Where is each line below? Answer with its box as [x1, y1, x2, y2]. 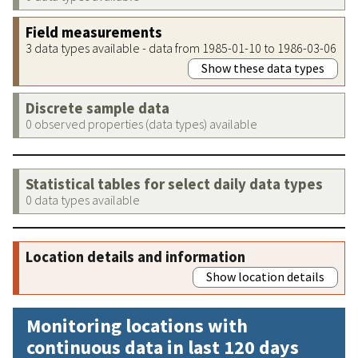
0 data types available [26, 191, 140, 208]
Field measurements [26, 22, 162, 42]
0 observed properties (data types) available [26, 115, 257, 132]
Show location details [206, 268, 324, 284]
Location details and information [26, 247, 245, 266]
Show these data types [201, 59, 324, 76]
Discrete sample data [26, 98, 169, 117]
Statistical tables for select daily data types [26, 174, 323, 193]
